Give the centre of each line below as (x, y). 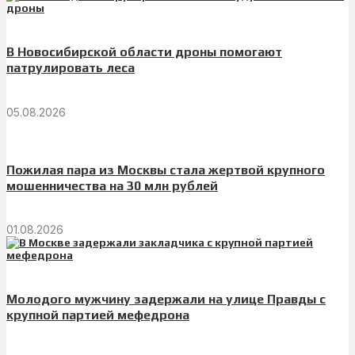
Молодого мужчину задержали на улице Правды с (166, 300)
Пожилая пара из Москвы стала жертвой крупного (166, 170)
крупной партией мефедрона (98, 315)
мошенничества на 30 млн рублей (112, 185)
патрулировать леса (71, 68)
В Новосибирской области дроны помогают (144, 52)
